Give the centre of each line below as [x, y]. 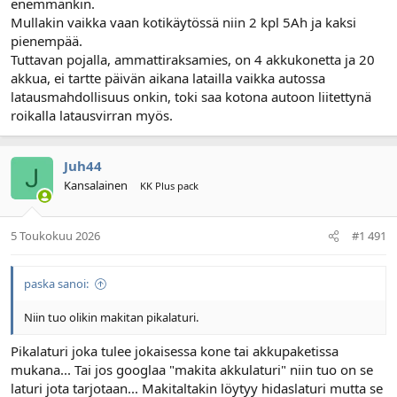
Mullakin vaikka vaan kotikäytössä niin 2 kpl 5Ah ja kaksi [183, 22]
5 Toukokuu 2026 [55, 236]
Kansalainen [96, 185]
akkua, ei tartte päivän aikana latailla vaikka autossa [168, 78]
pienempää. [47, 40]
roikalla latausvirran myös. [92, 115]
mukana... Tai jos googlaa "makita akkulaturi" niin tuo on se [192, 369]
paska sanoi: [56, 284]
